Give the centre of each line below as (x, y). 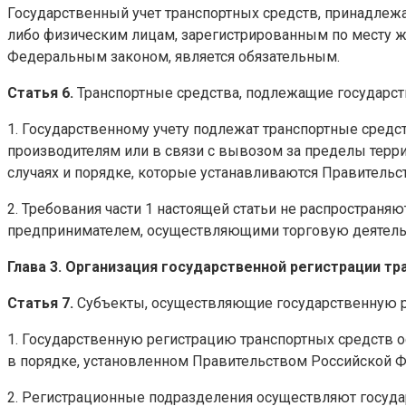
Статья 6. (40, 92)
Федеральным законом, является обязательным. (174, 56)
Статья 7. (40, 303)
